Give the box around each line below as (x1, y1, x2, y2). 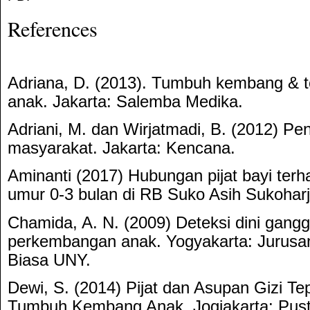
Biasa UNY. (8, 250, 91, 269)
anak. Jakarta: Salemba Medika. (8, 92, 243, 111)
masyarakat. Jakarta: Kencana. (8, 139, 235, 158)
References (8, 15, 98, 43)
